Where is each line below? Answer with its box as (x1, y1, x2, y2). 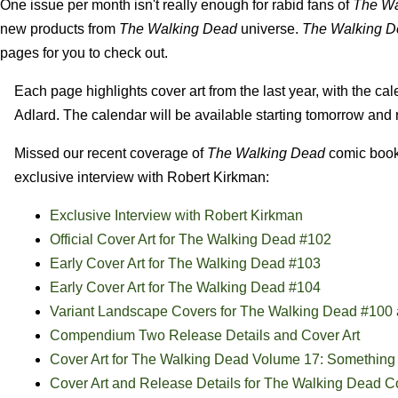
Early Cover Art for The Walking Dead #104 (50, 279, 321, 295)
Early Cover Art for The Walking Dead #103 (50, 255, 321, 271)
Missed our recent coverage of (14, 145, 207, 161)
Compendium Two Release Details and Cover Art (50, 327, 360, 343)
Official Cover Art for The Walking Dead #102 (50, 231, 331, 247)
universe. (237, 20, 302, 36)
